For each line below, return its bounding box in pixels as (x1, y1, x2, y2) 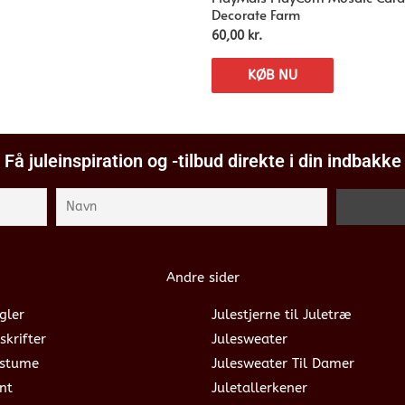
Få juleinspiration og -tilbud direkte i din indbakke (4, 149, 401, 172)
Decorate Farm (212, 4, 300, 24)
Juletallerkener (212, 379, 307, 396)
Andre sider (165, 268, 240, 286)
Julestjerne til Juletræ (212, 306, 352, 323)
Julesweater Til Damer (212, 354, 354, 372)
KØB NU (248, 66, 297, 83)
